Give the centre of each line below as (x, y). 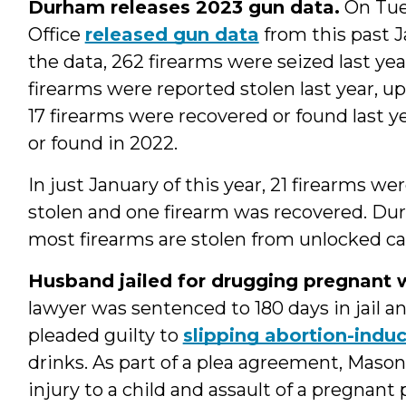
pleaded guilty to (105, 335)
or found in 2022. (102, 143)
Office (56, 34)
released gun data (172, 34)
